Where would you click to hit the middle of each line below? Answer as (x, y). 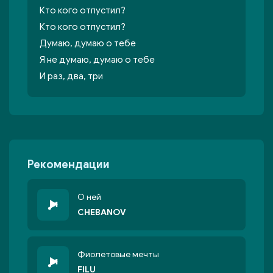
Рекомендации (69, 165)
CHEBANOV (102, 212)
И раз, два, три (71, 76)
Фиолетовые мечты (118, 254)
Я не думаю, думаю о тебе (97, 60)
